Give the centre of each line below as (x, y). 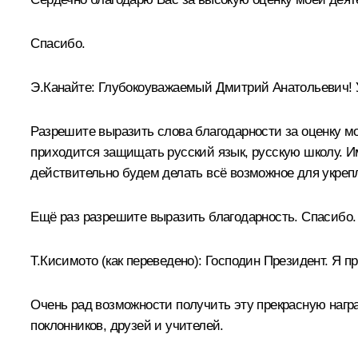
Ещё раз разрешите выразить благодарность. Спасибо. (193, 217)
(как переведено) (150, 261)
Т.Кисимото (66, 261)
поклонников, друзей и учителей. (127, 325)
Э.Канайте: (64, 87)
